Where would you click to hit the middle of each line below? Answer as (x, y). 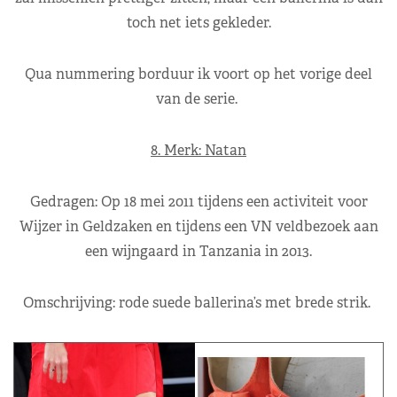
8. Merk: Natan (198, 150)
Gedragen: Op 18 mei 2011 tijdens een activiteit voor (198, 201)
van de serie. (198, 98)
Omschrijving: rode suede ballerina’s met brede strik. (198, 302)
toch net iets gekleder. (198, 22)
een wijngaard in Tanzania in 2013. (198, 251)
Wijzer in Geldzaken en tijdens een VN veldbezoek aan (198, 226)
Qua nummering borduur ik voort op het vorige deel (198, 74)
